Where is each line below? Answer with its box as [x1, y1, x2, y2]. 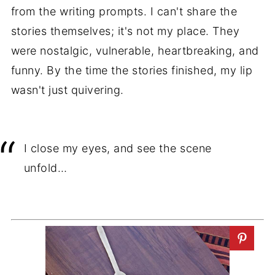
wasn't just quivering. [10, 83, 124, 96]
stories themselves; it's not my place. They [10, 24, 240, 37]
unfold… [23, 161, 68, 174]
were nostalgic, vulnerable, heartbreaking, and [10, 44, 259, 57]
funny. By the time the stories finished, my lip [10, 63, 253, 77]
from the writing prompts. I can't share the [10, 4, 238, 18]
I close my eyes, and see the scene [23, 141, 212, 155]
